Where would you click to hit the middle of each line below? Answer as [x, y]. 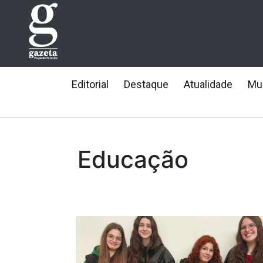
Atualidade [208, 84]
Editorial [90, 84]
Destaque [146, 84]
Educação [133, 159]
